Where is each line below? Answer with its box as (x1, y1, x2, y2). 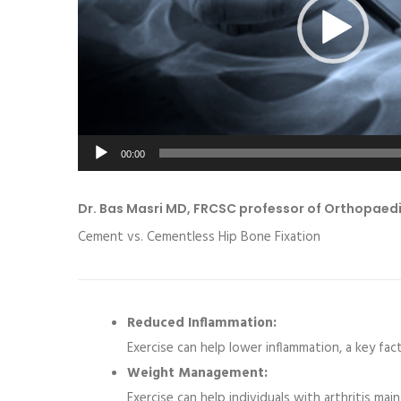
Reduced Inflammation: (127, 312, 277, 335)
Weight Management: (127, 363, 268, 385)
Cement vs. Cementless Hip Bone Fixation (78, 226, 320, 249)
